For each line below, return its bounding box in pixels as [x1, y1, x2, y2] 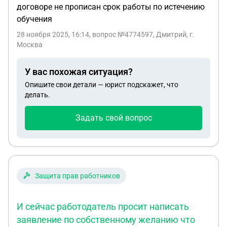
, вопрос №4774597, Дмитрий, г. [89, 30, 195, 39]
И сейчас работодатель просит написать [17, 201, 189, 212]
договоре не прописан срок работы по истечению [17, 2, 205, 12]
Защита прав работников [35, 172, 120, 180]
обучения [17, 14, 52, 24]
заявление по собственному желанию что [17, 214, 195, 225]
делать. [25, 91, 50, 99]
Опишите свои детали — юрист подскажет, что [25, 81, 178, 89]
